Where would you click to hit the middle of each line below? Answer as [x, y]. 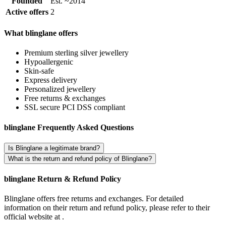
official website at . [34, 217]
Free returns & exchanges [65, 98]
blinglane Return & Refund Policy [63, 179]
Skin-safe [39, 71]
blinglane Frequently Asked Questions [69, 127]
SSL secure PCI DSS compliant [75, 107]
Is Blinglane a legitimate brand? [54, 148]
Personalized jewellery [60, 89]
